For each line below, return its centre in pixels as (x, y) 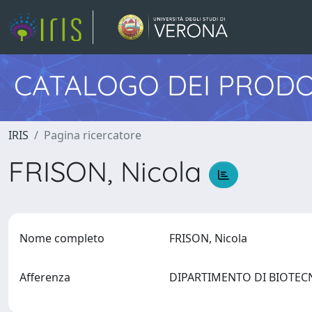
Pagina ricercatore (93, 135)
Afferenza (45, 277)
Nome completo (62, 238)
